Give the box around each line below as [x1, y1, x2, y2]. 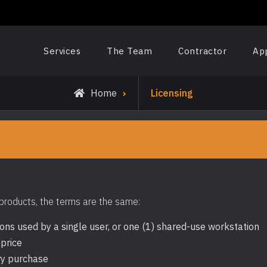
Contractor [178, 45, 226, 57]
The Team [107, 45, 152, 57]
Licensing [151, 87, 193, 99]
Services [44, 45, 80, 57]
